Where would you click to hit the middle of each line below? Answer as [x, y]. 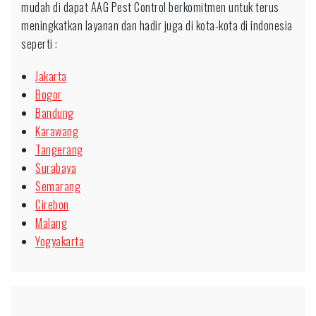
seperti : [39, 44]
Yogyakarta [60, 241]
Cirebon [52, 205]
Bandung [55, 113]
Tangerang [59, 150]
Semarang [58, 186]
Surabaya [56, 168]
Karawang [57, 131]
